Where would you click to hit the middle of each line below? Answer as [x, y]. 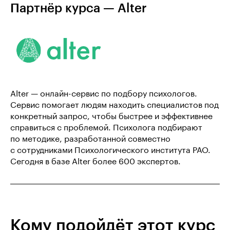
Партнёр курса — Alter [79, 8]
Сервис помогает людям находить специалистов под [114, 106]
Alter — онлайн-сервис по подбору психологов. [104, 94]
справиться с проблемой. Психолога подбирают [106, 128]
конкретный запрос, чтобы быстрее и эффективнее [111, 117]
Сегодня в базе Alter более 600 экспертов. [95, 162]
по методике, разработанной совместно [90, 139]
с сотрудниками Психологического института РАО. [110, 151]
